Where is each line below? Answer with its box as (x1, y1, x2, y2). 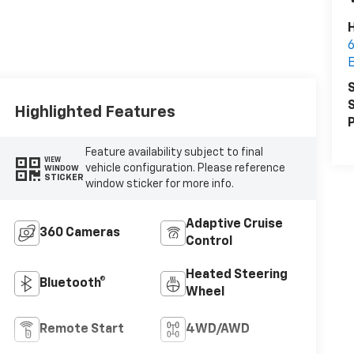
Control (185, 235, 232, 249)
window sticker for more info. (85, 179, 235, 190)
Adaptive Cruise (185, 218, 283, 232)
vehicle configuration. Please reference (85, 163, 286, 175)
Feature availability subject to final (85, 147, 264, 159)
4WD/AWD (185, 323, 250, 337)
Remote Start (39, 323, 124, 337)
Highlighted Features (13, 104, 175, 121)
